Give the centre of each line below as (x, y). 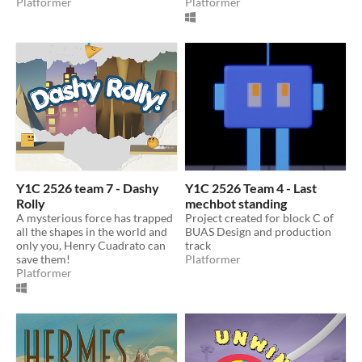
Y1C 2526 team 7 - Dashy (88, 187)
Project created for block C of (259, 217)
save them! (43, 259)
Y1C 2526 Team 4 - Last (251, 187)
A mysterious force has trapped (95, 217)
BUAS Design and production (258, 231)
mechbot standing (236, 203)
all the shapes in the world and (92, 231)
